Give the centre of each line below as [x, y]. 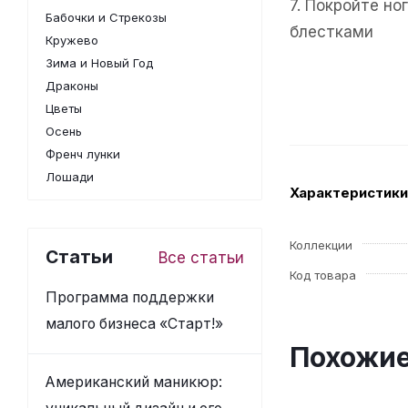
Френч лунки [83, 154]
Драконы [72, 86]
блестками [331, 32]
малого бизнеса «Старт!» [134, 324]
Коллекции [321, 245]
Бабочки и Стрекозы [106, 17]
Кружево [72, 40]
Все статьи [201, 258]
